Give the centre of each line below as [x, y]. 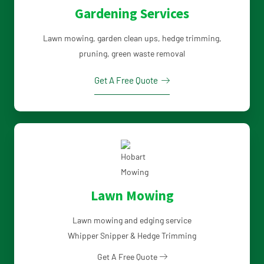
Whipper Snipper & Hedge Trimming [132, 235]
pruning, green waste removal [132, 53]
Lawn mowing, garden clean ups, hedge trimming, [132, 38]
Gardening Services [132, 13]
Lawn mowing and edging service [132, 220]
